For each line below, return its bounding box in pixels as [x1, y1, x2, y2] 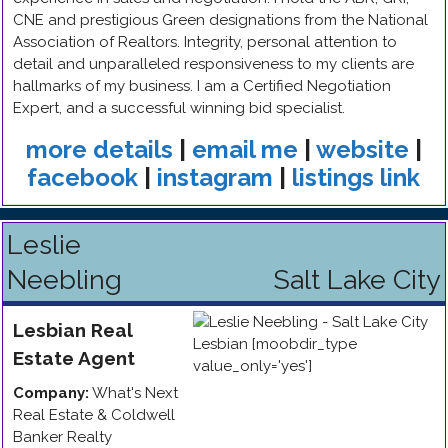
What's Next [92, 384, 178, 402]
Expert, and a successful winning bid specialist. [13, 99, 345, 117]
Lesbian [13, 319, 86, 341]
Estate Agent [13, 347, 135, 369]
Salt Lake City [273, 264, 441, 295]
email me [191, 135, 298, 164]
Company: [13, 384, 89, 402]
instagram [157, 163, 273, 192]
